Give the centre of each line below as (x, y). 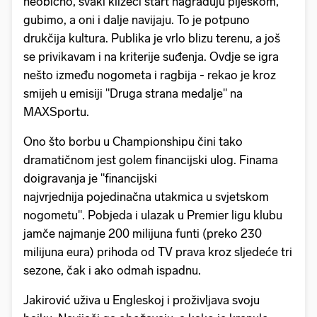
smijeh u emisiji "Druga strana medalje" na (133, 94)
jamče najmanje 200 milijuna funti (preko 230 (143, 234)
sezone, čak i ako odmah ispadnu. (112, 271)
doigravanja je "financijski (90, 179)
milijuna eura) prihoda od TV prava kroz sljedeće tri (158, 252)
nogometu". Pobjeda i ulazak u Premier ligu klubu (153, 215)
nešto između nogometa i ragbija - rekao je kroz (150, 75)
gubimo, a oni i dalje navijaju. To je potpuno (137, 20)
